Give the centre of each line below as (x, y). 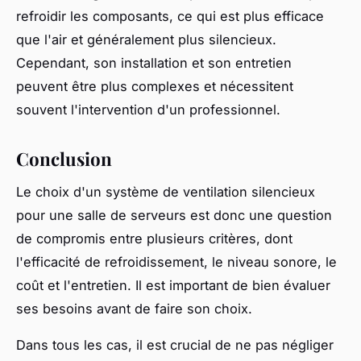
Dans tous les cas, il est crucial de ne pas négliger (175, 344)
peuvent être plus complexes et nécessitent (155, 86)
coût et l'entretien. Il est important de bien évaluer (173, 285)
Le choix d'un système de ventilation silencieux (166, 191)
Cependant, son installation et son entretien (154, 62)
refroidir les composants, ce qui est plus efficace (170, 16)
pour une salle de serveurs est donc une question (174, 215)
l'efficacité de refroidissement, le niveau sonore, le (176, 261)
